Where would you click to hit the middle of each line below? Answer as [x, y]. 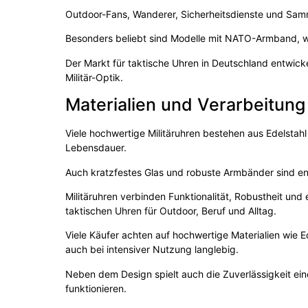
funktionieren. [96, 288]
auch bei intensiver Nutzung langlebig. [152, 250]
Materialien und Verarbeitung [186, 105]
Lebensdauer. [96, 148]
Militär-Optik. [95, 77]
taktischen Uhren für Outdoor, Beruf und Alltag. [171, 211]
